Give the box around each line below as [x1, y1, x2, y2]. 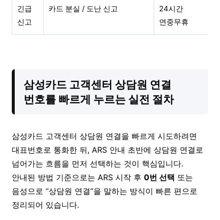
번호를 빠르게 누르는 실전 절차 [24, 92, 174, 106]
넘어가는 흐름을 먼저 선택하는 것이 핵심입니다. [12, 158, 183, 168]
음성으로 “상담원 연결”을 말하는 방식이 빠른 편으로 [12, 186, 197, 196]
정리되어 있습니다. [12, 199, 79, 210]
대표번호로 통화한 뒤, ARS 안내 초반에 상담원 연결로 [12, 144, 203, 155]
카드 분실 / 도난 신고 [49, 3, 118, 13]
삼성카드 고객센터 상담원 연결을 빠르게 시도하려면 [12, 131, 197, 141]
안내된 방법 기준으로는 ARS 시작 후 [12, 172, 144, 182]
